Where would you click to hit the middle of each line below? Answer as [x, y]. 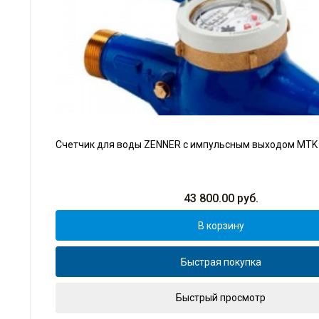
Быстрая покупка [221, 262]
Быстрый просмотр [221, 298]
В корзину [221, 225]
